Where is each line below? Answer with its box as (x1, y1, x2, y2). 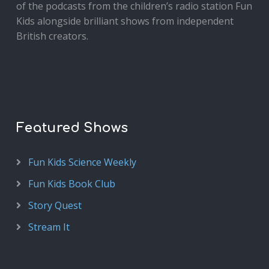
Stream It (28, 220, 70, 234)
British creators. (16, 29, 88, 43)
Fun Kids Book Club (28, 177, 115, 191)
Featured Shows (16, 121, 128, 136)
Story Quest (28, 199, 82, 213)
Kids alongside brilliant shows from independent (16, 14, 234, 28)
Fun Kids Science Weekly (28, 156, 136, 169)
